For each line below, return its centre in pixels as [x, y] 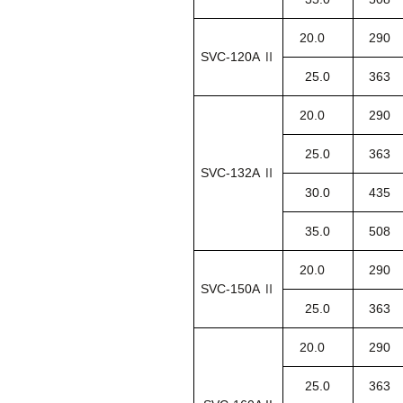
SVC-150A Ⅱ [238, 288]
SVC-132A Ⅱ [238, 172]
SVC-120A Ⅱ [238, 56]
